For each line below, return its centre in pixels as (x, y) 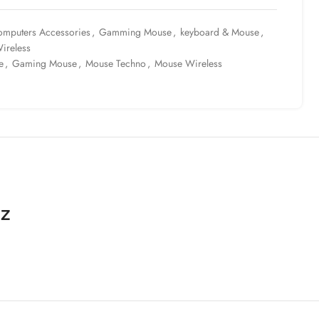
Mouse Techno (116, 63)
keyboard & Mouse (220, 32)
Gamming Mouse (135, 32)
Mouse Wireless (188, 63)
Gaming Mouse (45, 63)
